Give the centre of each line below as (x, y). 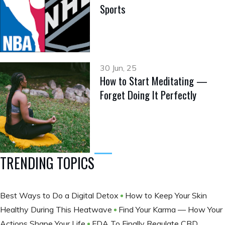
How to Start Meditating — (154, 81)
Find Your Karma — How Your (171, 209)
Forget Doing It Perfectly (148, 95)
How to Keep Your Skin (166, 195)
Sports (113, 9)
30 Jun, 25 (119, 68)
